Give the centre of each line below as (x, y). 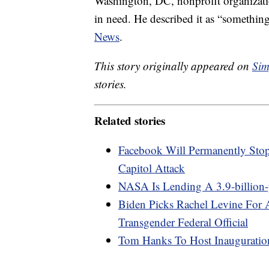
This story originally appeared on (173, 66)
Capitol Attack (152, 168)
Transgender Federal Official (183, 222)
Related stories (130, 120)
